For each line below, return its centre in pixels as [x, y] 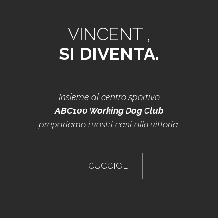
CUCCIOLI [109, 166]
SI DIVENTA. [109, 54]
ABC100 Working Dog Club [109, 111]
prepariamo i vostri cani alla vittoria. [109, 124]
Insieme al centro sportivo [109, 97]
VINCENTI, [109, 34]
